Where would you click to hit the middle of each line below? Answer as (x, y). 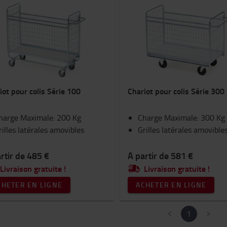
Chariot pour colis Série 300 (176, 91)
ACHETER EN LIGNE (171, 185)
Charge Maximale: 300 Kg (182, 118)
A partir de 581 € (161, 156)
